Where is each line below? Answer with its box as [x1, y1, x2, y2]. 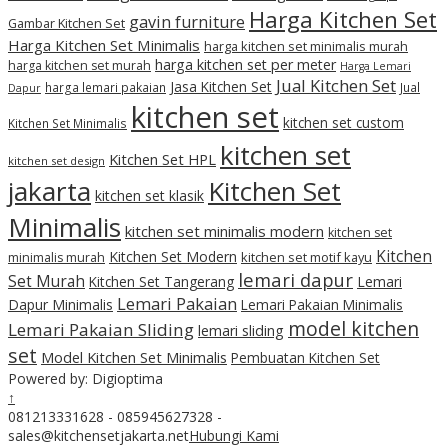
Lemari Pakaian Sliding [8, 317, 194, 341]
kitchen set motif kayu [241, 247, 372, 266]
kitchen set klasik [95, 185, 204, 205]
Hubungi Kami [189, 425, 279, 445]
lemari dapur [238, 266, 353, 292]
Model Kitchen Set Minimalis [41, 346, 227, 367]
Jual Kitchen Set [276, 73, 396, 97]
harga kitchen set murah [8, 56, 151, 74]
